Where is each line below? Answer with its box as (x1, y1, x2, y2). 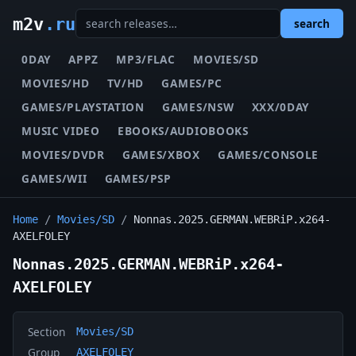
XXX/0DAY (251, 99, 310, 114)
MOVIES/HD (21, 75, 90, 91)
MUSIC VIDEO (21, 122, 100, 138)
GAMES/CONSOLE (218, 146, 319, 162)
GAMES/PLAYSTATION (21, 99, 145, 114)
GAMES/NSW (162, 99, 234, 114)
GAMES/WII (21, 170, 87, 186)
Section (27, 324, 65, 340)
